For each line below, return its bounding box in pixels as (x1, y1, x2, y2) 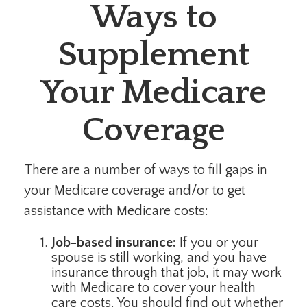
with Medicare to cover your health (51, 280, 256, 295)
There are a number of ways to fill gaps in (24, 162, 267, 177)
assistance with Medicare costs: (24, 204, 208, 219)
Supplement (58, 36, 249, 74)
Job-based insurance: (51, 235, 176, 250)
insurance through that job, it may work (51, 265, 282, 280)
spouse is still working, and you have (51, 250, 267, 265)
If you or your (176, 235, 258, 250)
